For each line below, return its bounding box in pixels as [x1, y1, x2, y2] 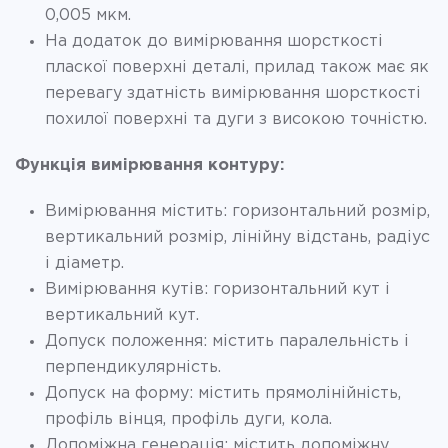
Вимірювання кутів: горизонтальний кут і [45, 281, 390, 297]
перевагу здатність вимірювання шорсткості [45, 85, 421, 101]
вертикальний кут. [45, 307, 199, 323]
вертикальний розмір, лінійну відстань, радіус [45, 229, 430, 245]
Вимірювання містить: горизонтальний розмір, [45, 203, 430, 219]
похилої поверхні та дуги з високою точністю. [45, 111, 427, 127]
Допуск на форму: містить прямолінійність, [45, 385, 401, 401]
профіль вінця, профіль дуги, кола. [45, 411, 332, 427]
